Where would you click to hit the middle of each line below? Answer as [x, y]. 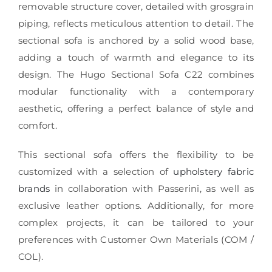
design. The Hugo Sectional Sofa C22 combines [136, 74]
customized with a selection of [96, 171]
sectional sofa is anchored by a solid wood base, [136, 40]
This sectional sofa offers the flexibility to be [136, 154]
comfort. [37, 125]
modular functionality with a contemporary [136, 91]
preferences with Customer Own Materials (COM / [136, 239]
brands [34, 188]
